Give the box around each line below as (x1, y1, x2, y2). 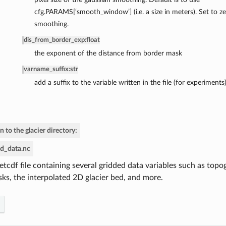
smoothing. (34, 20, 69, 28)
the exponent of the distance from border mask (34, 49, 182, 58)
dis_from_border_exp (23, 37, 85, 44)
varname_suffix (23, 66, 69, 73)
